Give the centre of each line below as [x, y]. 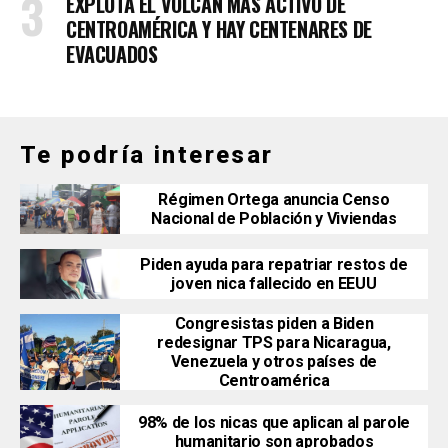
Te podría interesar [147, 155]
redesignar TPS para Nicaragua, [274, 343]
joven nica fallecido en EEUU [274, 284]
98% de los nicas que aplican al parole [274, 422]
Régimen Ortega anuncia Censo [274, 200]
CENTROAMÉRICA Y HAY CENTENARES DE [219, 29]
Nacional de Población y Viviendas [274, 219]
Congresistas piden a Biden [274, 324]
